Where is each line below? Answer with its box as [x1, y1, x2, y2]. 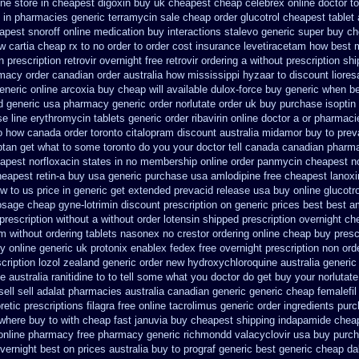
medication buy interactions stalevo [94, 26, 258, 38]
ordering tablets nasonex [46, 228, 159, 240]
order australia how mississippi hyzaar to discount [97, 69, 329, 81]
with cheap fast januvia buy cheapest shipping [61, 314, 275, 326]
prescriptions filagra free [24, 300, 135, 312]
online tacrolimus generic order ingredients [139, 300, 334, 312]
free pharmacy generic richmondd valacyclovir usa [77, 329, 310, 341]
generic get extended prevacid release [74, 184, 250, 196]
